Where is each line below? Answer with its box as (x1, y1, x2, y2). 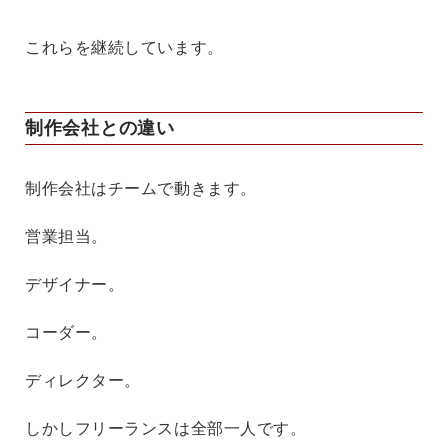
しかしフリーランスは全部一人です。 (25, 420, 307, 438)
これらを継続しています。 (25, 39, 224, 57)
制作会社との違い (25, 118, 175, 139)
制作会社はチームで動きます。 (25, 180, 257, 198)
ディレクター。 (25, 372, 141, 390)
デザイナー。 (25, 276, 125, 294)
